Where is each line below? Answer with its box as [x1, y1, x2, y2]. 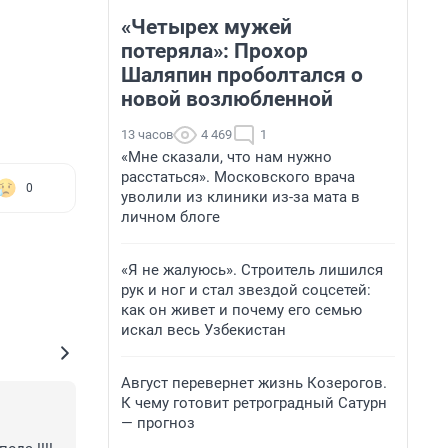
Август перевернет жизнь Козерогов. [121, 374, 387, 392]
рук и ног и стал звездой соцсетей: [121, 281, 371, 299]
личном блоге [121, 208, 220, 226]
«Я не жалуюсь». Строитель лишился [121, 261, 383, 279]
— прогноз [121, 414, 195, 432]
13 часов [121, 127, 173, 142]
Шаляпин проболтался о [121, 63, 363, 87]
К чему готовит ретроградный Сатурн [121, 394, 387, 412]
